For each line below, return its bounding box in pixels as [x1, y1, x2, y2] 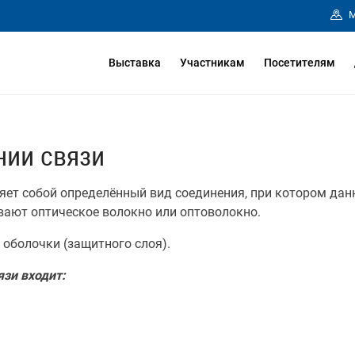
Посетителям [264, 56, 335, 69]
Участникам [180, 56, 245, 69]
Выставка [109, 56, 161, 69]
